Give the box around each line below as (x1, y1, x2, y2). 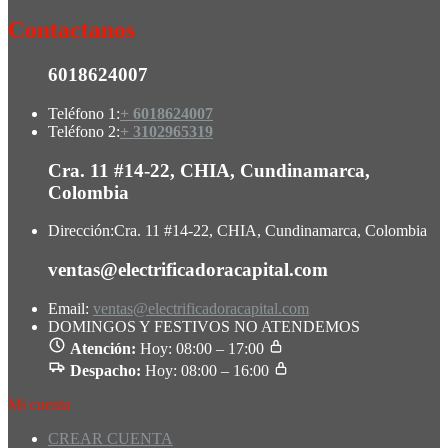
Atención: (70, 339, 136, 357)
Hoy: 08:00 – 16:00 (141, 361, 273, 379)
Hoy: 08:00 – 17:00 (136, 339, 268, 357)
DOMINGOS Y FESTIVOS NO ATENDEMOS (48, 317, 360, 335)
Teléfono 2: (48, 122, 120, 140)
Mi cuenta (8, 395, 71, 413)
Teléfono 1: (48, 104, 120, 122)
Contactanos (8, 17, 135, 44)
